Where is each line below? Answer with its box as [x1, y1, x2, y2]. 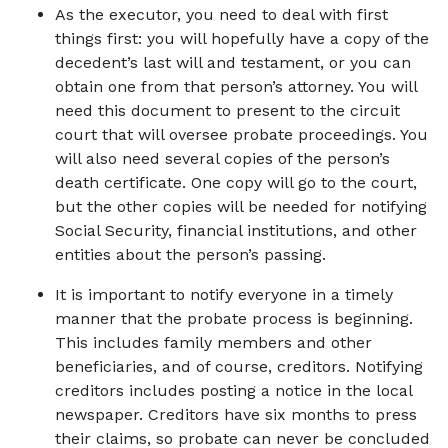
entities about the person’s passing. [55, 245, 331, 264]
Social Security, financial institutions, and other [55, 221, 417, 240]
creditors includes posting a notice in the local [55, 381, 412, 400]
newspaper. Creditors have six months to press [55, 405, 417, 424]
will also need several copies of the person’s [55, 149, 390, 168]
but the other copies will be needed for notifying [55, 197, 427, 216]
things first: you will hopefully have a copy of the [55, 29, 429, 48]
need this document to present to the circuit [55, 101, 400, 120]
